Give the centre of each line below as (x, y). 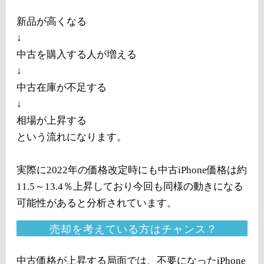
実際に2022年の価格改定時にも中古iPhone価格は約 (132, 170)
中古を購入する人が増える (77, 55)
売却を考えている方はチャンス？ (133, 229)
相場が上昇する (52, 121)
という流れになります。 (72, 137)
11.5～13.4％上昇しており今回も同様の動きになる (130, 187)
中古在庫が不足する (62, 88)
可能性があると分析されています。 (97, 203)
